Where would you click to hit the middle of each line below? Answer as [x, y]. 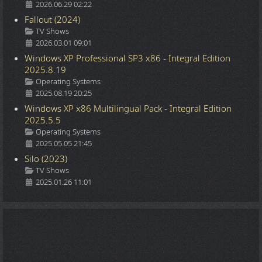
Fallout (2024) [52, 20]
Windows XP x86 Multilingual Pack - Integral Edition [128, 108]
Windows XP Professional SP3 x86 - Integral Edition [127, 58]
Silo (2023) [46, 159]
